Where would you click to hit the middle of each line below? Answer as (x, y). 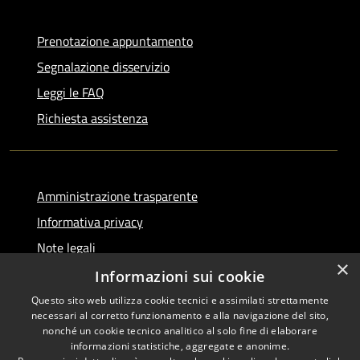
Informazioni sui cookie (180, 276)
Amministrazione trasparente (117, 196)
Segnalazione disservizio (103, 66)
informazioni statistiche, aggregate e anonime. (180, 346)
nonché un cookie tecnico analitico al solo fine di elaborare (180, 331)
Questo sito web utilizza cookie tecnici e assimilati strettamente (180, 300)
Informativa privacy (90, 221)
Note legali (66, 247)
